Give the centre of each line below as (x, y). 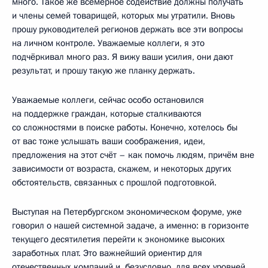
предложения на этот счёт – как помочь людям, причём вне (133, 155)
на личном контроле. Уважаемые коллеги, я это (108, 43)
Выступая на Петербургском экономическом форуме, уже (127, 211)
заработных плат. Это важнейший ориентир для (107, 253)
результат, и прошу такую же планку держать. (103, 70)
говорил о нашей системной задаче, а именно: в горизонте (130, 225)
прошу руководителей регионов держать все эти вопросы (127, 29)
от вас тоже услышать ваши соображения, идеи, (109, 141)
